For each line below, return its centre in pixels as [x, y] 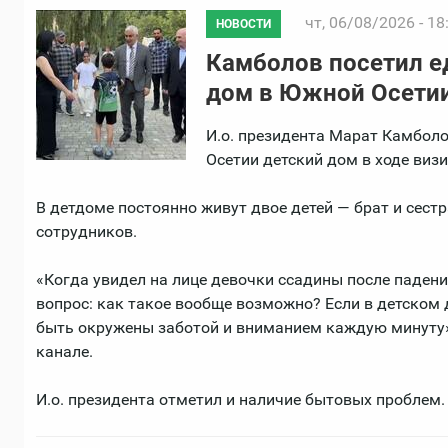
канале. [64, 352]
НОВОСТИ [243, 24]
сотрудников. [86, 232]
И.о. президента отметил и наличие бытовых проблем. [240, 400]
